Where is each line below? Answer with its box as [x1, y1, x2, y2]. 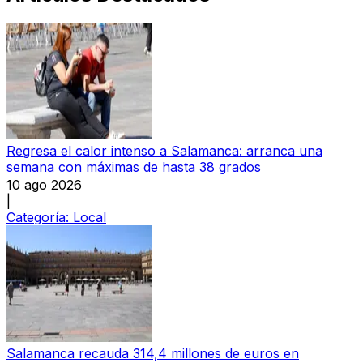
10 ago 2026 [6, 176, 82, 193]
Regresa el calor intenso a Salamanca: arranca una [6, 142, 322, 159]
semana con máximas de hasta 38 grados [6, 158, 261, 175]
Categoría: [6, 208, 73, 225]
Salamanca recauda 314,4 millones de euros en [6, 344, 299, 361]
